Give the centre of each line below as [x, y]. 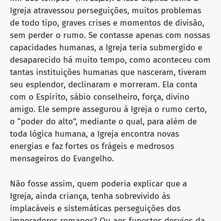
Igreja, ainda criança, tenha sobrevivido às [90, 196]
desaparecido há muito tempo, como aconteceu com [110, 60]
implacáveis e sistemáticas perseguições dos [95, 208]
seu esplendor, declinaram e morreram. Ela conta [104, 85]
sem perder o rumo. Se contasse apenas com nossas [110, 35]
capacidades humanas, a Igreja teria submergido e [106, 48]
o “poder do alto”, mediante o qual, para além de [103, 122]
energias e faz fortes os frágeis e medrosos [92, 146]
